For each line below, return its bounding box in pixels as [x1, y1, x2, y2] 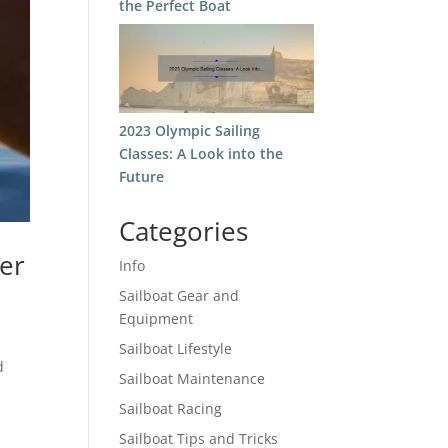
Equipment [119, 309, 194, 329]
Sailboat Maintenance [119, 369, 266, 389]
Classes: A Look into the [119, 144, 284, 164]
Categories [119, 213, 249, 250]
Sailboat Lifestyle [119, 339, 233, 359]
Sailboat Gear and [119, 286, 240, 306]
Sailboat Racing [119, 399, 223, 419]
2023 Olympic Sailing [119, 121, 261, 141]
